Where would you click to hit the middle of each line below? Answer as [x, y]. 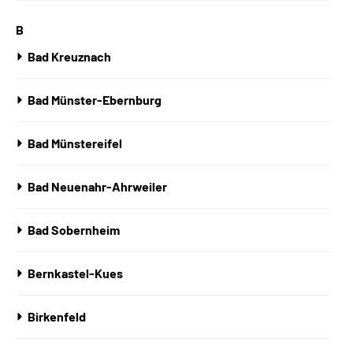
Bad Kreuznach [69, 56]
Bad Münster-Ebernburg [95, 100]
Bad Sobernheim [74, 230]
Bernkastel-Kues [75, 273]
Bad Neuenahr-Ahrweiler [97, 186]
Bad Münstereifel [75, 143]
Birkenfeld [57, 316]
